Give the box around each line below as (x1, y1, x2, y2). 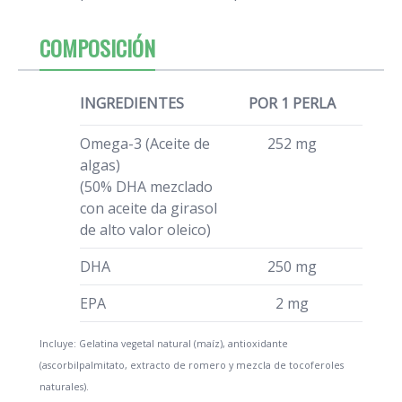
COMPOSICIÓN (39, 31, 155, 64)
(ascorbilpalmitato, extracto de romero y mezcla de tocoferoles (39, 358, 344, 371)
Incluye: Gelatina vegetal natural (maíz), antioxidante (39, 336, 288, 350)
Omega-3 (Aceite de (80, 133, 210, 153)
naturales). (39, 380, 89, 393)
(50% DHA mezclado (80, 176, 213, 197)
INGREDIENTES (80, 92, 184, 113)
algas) (80, 154, 120, 175)
